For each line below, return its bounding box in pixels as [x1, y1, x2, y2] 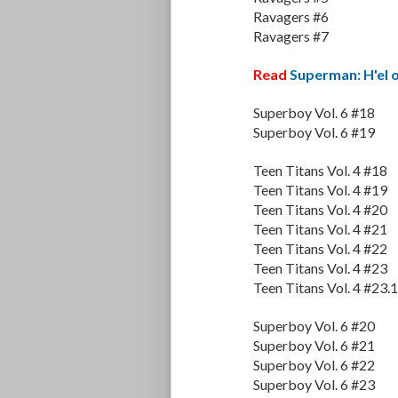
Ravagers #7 [253, 28, 329, 45]
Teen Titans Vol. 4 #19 [253, 181, 387, 199]
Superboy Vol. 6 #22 [253, 356, 375, 374]
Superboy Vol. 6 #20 [253, 317, 375, 335]
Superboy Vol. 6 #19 [253, 123, 375, 141]
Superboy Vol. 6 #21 [253, 337, 375, 354]
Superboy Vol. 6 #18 [253, 104, 375, 122]
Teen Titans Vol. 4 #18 [253, 162, 387, 179]
